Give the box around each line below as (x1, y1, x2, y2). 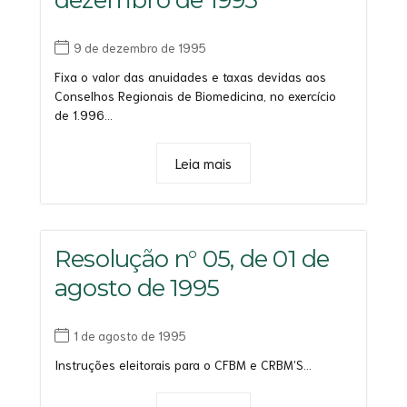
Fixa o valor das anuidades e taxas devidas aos (55, 67, 326, 84)
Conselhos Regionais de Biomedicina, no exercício (55, 86, 336, 104)
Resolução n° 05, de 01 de (55, 243, 330, 273)
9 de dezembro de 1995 (74, 38, 206, 55)
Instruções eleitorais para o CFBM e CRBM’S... (55, 356, 312, 373)
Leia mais (175, 153, 232, 172)
